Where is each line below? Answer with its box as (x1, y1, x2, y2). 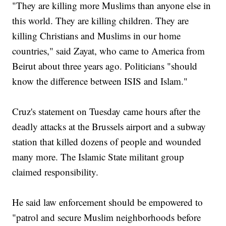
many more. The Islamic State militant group (12, 150, 185, 163)
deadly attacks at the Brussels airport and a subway (12, 120, 206, 133)
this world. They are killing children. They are (12, 14, 189, 27)
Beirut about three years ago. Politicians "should (12, 60, 198, 73)
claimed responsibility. (12, 165, 99, 179)
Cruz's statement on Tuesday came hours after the (12, 105, 201, 118)
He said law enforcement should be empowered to (12, 196, 203, 209)
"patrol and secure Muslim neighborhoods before (12, 211, 201, 224)
